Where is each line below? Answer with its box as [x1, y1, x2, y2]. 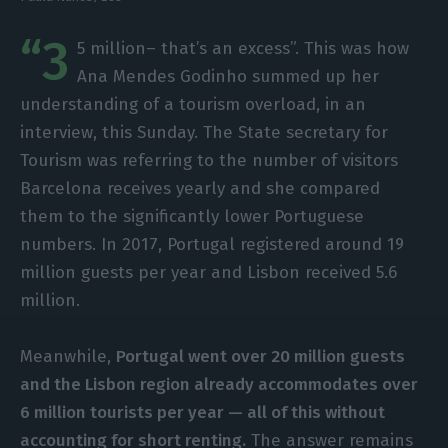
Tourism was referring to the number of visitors [20, 150, 399, 171]
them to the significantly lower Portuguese [20, 206, 365, 227]
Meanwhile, [20, 346, 117, 367]
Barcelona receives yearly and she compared [20, 178, 381, 199]
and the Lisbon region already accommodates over [20, 374, 419, 395]
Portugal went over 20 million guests [116, 346, 406, 367]
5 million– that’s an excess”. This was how [77, 38, 409, 59]
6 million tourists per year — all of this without [20, 402, 386, 423]
